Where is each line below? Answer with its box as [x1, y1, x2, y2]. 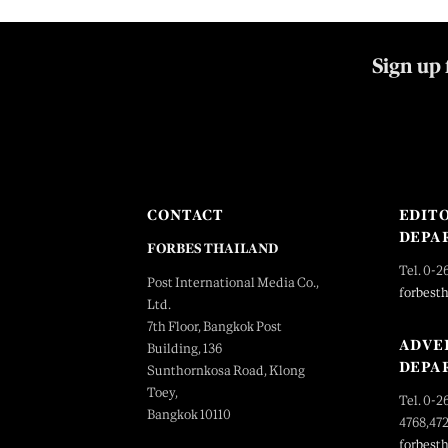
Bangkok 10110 [147, 407, 231, 422]
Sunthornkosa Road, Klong [147, 363, 305, 378]
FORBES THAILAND [147, 241, 278, 256]
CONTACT [147, 207, 224, 223]
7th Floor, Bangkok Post [147, 319, 282, 334]
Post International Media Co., [147, 275, 319, 290]
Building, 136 [147, 341, 222, 356]
